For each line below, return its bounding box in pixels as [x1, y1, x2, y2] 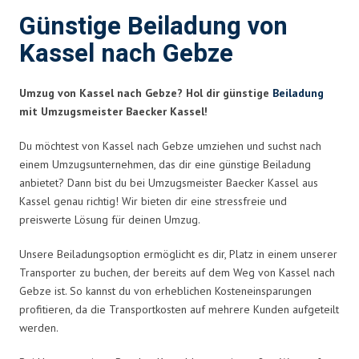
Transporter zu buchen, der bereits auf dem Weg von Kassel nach [19, 264, 335, 280]
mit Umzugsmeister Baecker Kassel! [19, 103, 208, 119]
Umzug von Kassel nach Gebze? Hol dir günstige [19, 85, 272, 100]
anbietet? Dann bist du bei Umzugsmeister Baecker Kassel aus [19, 175, 318, 190]
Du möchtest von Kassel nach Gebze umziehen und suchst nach [19, 138, 321, 153]
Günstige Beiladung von [19, 8, 288, 45]
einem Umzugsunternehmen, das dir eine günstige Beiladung [19, 156, 311, 171]
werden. [19, 320, 58, 335]
